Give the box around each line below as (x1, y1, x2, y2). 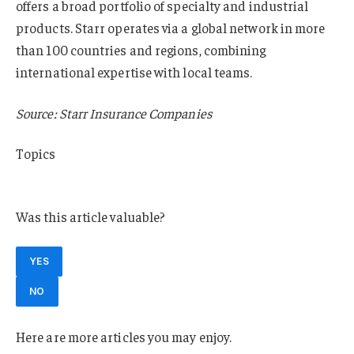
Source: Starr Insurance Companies (16, 104, 212, 122)
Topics (16, 145, 56, 163)
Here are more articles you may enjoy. (16, 327, 232, 345)
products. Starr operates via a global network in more (16, 18, 326, 36)
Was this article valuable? (16, 208, 166, 226)
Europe (24, 167, 67, 185)
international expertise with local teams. (16, 62, 253, 81)
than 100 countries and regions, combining (16, 40, 266, 58)
